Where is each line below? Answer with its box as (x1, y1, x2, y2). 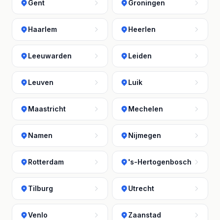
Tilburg (28, 184, 53, 192)
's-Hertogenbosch (128, 158, 192, 166)
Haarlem (28, 25, 57, 33)
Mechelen (128, 105, 163, 113)
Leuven (28, 78, 54, 86)
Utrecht (128, 184, 154, 192)
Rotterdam (28, 158, 64, 166)
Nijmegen (128, 131, 161, 139)
